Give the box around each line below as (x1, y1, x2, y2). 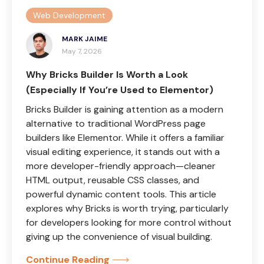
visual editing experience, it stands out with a (26, 146, 220, 159)
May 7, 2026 (62, 47, 102, 57)
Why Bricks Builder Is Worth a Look (26, 68, 188, 81)
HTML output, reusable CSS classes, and (26, 174, 199, 187)
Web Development (33, 10, 105, 21)
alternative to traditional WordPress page (26, 117, 206, 130)
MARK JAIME (62, 34, 107, 44)
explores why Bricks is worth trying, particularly (26, 202, 229, 215)
